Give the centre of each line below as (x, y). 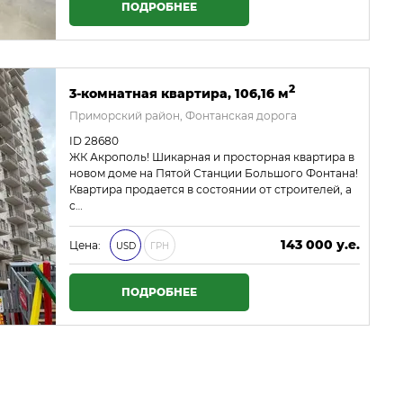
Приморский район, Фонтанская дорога (183, 115)
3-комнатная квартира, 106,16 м (179, 93)
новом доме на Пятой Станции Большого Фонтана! (214, 173)
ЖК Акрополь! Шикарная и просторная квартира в (212, 157)
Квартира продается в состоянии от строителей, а (210, 189)
